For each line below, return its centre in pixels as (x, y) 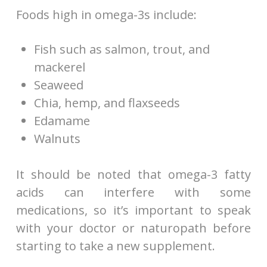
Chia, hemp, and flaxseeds (107, 103)
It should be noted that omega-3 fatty (133, 174)
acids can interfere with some (133, 192)
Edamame (62, 120)
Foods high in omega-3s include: (106, 14)
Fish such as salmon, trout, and (122, 49)
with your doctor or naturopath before (133, 228)
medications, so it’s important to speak (133, 210)
